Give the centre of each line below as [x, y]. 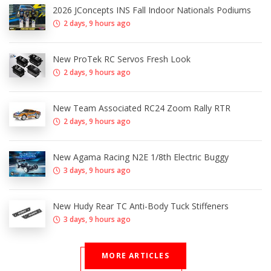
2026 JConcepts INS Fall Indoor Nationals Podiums [152, 10]
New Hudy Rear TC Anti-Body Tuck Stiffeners [141, 206]
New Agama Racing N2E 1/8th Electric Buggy [141, 157]
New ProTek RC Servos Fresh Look [122, 59]
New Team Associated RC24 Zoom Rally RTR [142, 108]
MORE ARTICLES [135, 256]
